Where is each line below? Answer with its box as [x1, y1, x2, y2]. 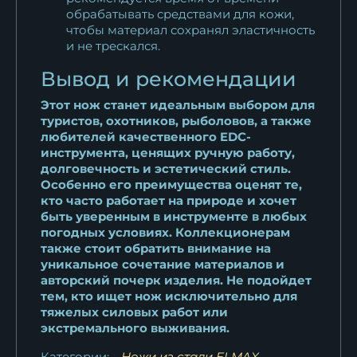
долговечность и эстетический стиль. [41, 160, 291, 176]
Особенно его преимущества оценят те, [41, 176, 302, 192]
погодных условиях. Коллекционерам [41, 224, 290, 240]
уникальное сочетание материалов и [41, 256, 284, 272]
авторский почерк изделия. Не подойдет [41, 272, 312, 288]
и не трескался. [66, 37, 160, 53]
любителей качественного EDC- [41, 128, 251, 144]
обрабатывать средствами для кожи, [66, 6, 294, 22]
